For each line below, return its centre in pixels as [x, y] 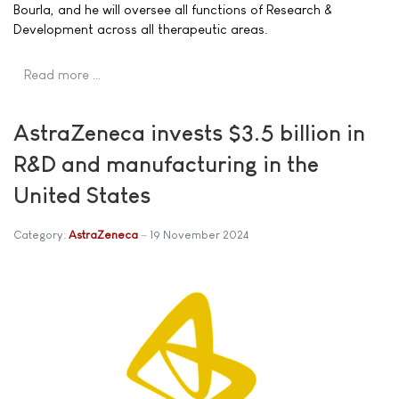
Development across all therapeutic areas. [141, 28]
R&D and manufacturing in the [166, 163]
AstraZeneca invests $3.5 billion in [189, 132]
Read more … [63, 74]
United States [82, 195]
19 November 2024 [199, 234]
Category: [41, 234]
